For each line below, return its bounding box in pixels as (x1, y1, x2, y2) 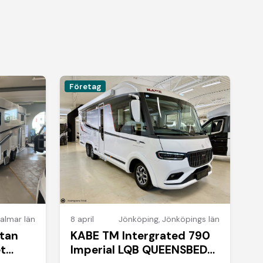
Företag (69, 81, 102, 92)
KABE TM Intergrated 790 (70, 228, 211, 243)
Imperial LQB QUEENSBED (70, 242, 208, 257)
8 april (70, 214, 95, 224)
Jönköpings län (161, 214, 220, 224)
